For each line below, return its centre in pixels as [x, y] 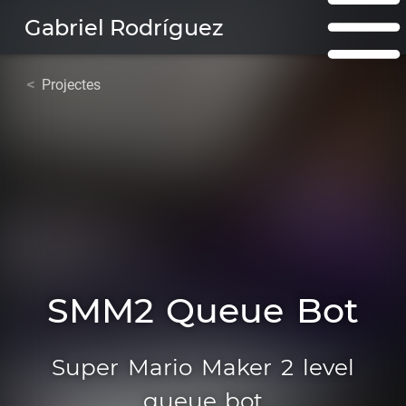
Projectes [71, 85]
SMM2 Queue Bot [203, 310]
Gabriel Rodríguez [124, 27]
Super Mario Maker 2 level [203, 367]
